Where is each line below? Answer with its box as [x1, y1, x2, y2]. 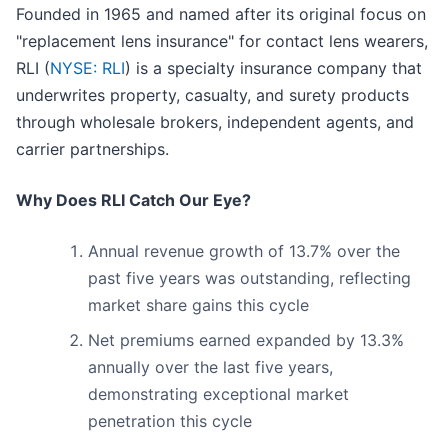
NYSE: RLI [50, 58, 125, 79]
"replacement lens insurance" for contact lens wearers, [16, 31, 428, 52]
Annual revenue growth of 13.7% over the [88, 241, 400, 262]
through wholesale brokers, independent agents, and [16, 112, 414, 133]
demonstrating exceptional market [88, 384, 349, 405]
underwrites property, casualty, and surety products [16, 85, 409, 106]
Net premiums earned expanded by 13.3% [88, 330, 404, 351]
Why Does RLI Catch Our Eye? [16, 190, 251, 211]
